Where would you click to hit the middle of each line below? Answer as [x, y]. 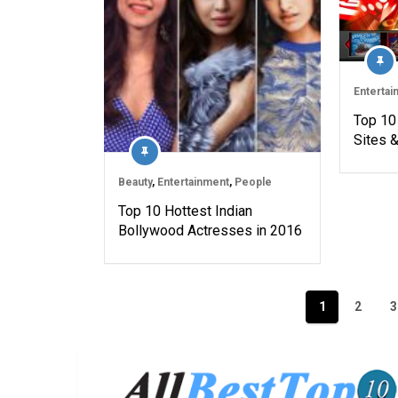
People [253, 182]
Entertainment [193, 182]
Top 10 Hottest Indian [185, 211]
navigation [153, 333]
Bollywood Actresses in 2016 [210, 230]
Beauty [135, 182]
